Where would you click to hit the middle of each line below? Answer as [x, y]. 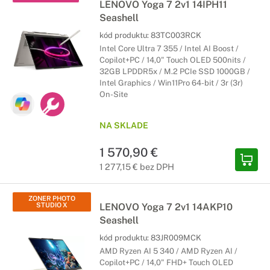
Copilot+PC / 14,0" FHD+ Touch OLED [166, 262]
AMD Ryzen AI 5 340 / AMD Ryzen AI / [168, 251]
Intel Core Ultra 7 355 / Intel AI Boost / [169, 49]
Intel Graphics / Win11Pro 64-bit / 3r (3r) [171, 83]
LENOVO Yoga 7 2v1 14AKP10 [166, 207]
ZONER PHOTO [52, 198]
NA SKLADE [124, 125]
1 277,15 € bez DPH [137, 167]
